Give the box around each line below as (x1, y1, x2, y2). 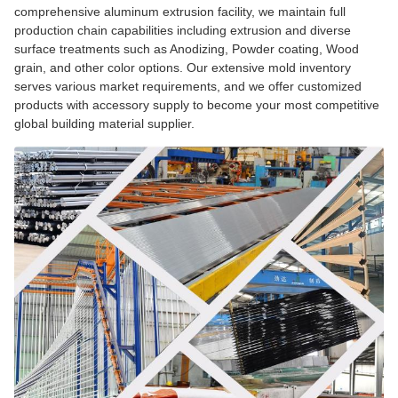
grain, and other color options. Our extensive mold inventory (14, 60, 351, 76)
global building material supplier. (14, 116, 195, 131)
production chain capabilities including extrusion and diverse (14, 23, 351, 38)
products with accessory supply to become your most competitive (14, 98, 379, 113)
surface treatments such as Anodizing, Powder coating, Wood (14, 42, 359, 57)
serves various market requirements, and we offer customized (14, 79, 362, 94)
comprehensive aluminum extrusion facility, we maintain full (14, 4, 346, 20)
